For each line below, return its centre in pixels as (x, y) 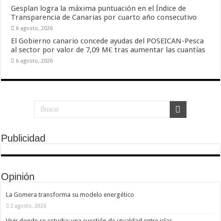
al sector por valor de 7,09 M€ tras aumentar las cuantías (108, 50)
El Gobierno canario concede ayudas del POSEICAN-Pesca (108, 41)
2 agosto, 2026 (29, 205)
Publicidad (23, 138)
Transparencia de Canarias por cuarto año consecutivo (104, 17)
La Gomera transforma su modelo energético (70, 194)
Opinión (18, 176)
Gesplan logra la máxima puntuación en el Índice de (99, 8)
